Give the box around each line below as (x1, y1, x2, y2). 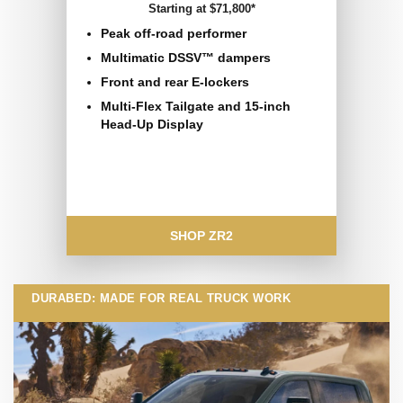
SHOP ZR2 (170, 228, 233, 244)
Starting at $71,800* (148, 2, 255, 16)
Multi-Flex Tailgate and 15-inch (101, 99, 291, 114)
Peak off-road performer (101, 26, 246, 41)
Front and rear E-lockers (101, 75, 249, 90)
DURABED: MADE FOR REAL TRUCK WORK (31, 291, 291, 306)
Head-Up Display (101, 117, 203, 132)
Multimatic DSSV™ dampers (101, 50, 271, 66)
